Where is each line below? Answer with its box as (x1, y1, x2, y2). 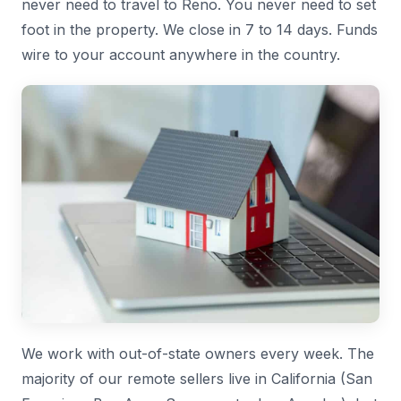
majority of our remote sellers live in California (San (21, 370, 372, 388)
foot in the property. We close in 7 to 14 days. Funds (21, 21, 378, 38)
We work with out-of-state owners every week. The (21, 345, 374, 363)
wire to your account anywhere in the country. (21, 46, 340, 64)
